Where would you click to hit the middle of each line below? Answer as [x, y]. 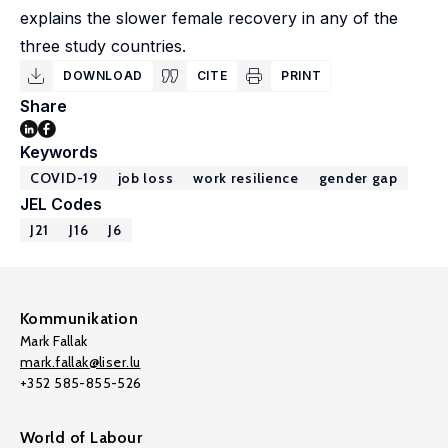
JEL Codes [61, 204]
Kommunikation [79, 318]
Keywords [59, 152]
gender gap [358, 178]
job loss [145, 178]
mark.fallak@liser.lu [80, 362]
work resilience [246, 178]
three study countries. [103, 46]
